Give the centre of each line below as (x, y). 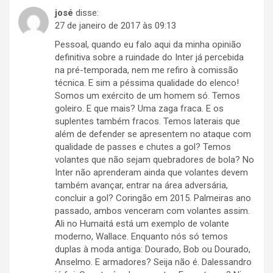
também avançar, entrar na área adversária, (141, 186)
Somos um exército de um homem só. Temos (147, 96)
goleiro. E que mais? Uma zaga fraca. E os (139, 109)
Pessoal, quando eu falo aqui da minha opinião (148, 45)
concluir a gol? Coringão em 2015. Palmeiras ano (153, 198)
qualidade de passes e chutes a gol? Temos (143, 147)
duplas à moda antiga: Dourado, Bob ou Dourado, (153, 250)
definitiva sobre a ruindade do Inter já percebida (149, 58)
